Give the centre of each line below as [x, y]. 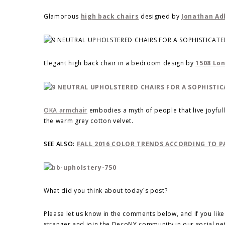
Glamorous [62, 17]
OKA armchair [66, 110]
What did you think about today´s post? [106, 191]
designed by [160, 17]
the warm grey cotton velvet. [89, 121]
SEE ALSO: [60, 144]
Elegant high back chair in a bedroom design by [120, 63]
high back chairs [110, 17]
